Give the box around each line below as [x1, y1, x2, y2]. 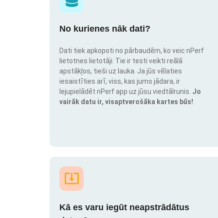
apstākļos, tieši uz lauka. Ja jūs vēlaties [59, 67, 182, 75]
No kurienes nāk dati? [59, 24, 150, 34]
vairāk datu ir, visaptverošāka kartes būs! [59, 98, 193, 106]
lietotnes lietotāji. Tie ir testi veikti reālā [59, 57, 182, 65]
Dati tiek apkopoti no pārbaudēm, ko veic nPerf [59, 47, 204, 55]
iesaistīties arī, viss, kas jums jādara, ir [59, 77, 180, 86]
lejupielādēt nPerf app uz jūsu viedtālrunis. [59, 88, 192, 96]
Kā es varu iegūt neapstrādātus [59, 202, 189, 212]
